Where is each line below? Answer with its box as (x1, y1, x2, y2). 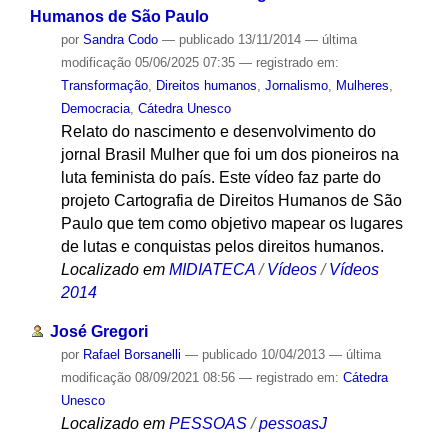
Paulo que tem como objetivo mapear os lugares (60, 215, 403, 233)
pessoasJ (258, 415, 327, 433)
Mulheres (335, 78, 389, 94)
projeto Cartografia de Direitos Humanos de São (60, 192, 402, 210)
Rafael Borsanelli (82, 347, 181, 363)
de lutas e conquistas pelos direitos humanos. (60, 238, 384, 256)
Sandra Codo (82, 32, 158, 48)
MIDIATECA (168, 261, 255, 279)
